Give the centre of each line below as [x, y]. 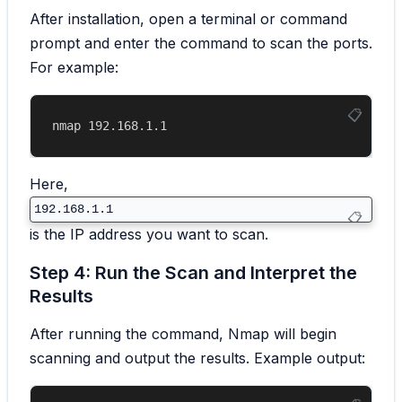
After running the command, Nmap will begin [183, 333]
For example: [74, 67]
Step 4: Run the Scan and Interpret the [193, 272]
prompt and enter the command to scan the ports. [201, 43]
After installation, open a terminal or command [188, 18]
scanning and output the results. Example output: [197, 358]
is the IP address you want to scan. [149, 234]
